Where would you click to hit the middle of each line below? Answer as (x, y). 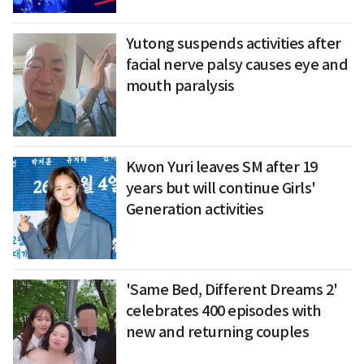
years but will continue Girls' (221, 188)
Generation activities (195, 209)
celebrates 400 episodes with (223, 311)
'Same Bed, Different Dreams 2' (232, 290)
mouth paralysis (180, 86)
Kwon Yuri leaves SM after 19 (221, 167)
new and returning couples (217, 332)
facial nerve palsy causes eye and (237, 65)
